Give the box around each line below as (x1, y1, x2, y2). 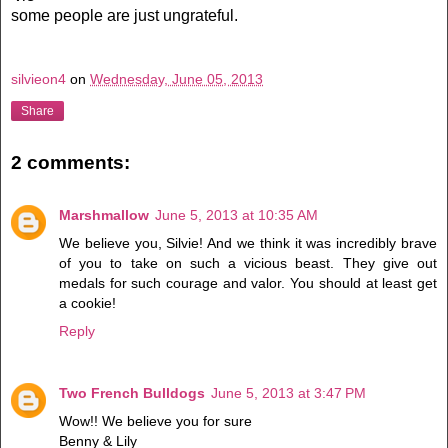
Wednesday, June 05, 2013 (90, 70, 263, 87)
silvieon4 (11, 70, 66, 87)
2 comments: (11, 152, 130, 174)
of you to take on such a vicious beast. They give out (59, 254, 437, 271)
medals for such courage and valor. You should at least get (59, 274, 437, 291)
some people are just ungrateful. (11, 6, 238, 24)
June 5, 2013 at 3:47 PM (211, 384, 366, 401)
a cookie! (59, 294, 116, 311)
